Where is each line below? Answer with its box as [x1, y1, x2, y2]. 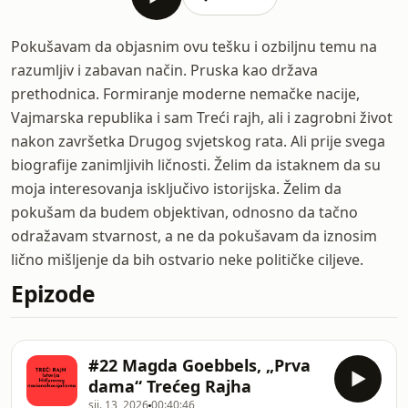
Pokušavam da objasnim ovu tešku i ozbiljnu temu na [11, 36, 377, 56]
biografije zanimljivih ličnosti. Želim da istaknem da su [11, 155, 381, 175]
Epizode [11, 279, 96, 309]
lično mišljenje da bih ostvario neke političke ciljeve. [11, 250, 363, 270]
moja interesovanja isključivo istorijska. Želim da [11, 178, 342, 199]
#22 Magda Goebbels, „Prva [88, 354, 311, 376]
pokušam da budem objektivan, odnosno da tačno [11, 202, 358, 222]
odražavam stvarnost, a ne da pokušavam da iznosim [11, 226, 377, 246]
